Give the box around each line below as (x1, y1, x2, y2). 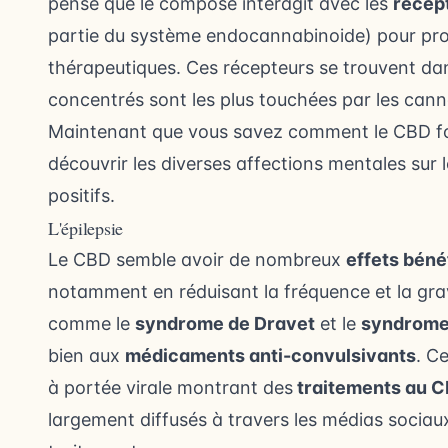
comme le (48, 313, 135, 335)
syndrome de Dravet (135, 313, 315, 335)
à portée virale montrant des (48, 377, 293, 399)
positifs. (48, 185, 120, 207)
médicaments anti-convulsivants (125, 345, 416, 367)
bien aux (48, 345, 125, 367)
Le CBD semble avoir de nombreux (48, 249, 346, 271)
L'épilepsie (48, 216, 124, 241)
